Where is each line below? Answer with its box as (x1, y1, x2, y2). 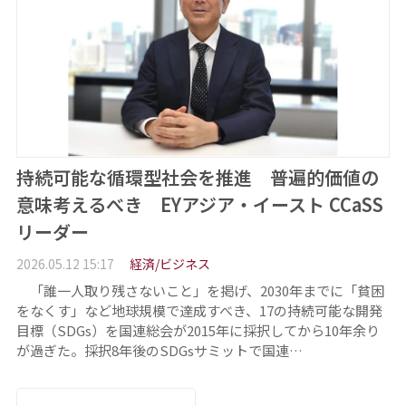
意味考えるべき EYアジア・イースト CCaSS (15, 191, 383, 218)
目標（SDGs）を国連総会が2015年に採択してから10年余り (15, 320, 380, 340)
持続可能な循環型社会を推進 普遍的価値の (15, 164, 379, 191)
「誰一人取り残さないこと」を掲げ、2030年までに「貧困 (15, 280, 384, 300)
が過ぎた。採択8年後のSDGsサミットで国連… (15, 340, 303, 360)
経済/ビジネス (129, 255, 210, 274)
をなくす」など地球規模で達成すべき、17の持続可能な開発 (15, 300, 382, 320)
